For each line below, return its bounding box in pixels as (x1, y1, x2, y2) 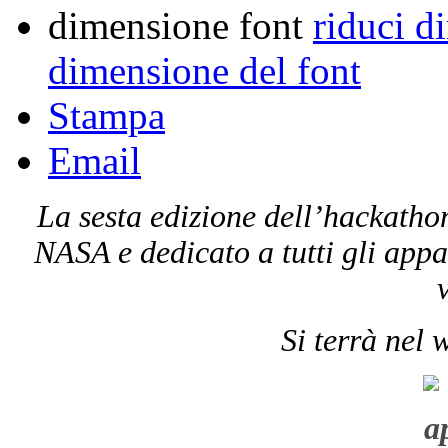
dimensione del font (48, 48, 361, 92)
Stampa (48, 93, 165, 137)
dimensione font (48, 3, 303, 47)
